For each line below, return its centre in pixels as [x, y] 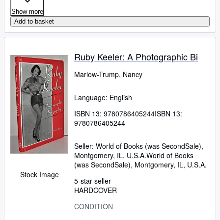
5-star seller [93, 180]
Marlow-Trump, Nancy [109, 74]
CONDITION [94, 206]
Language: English [103, 97]
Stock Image [39, 174]
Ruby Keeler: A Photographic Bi [136, 56]
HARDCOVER [96, 190]
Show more [27, 11]
